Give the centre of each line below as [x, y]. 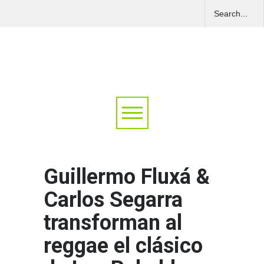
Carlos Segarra [113, 200]
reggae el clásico [123, 246]
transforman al [113, 223]
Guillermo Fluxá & [127, 177]
